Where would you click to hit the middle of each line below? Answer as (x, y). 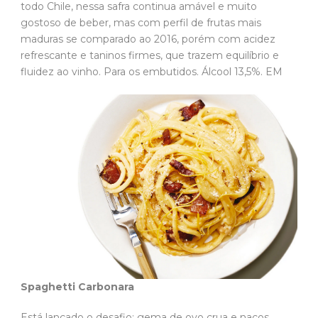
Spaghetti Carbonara (80, 287)
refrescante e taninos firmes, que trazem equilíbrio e (150, 55)
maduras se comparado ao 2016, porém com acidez (148, 39)
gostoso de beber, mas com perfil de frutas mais (141, 23)
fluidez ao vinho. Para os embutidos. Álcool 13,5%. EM (153, 72)
